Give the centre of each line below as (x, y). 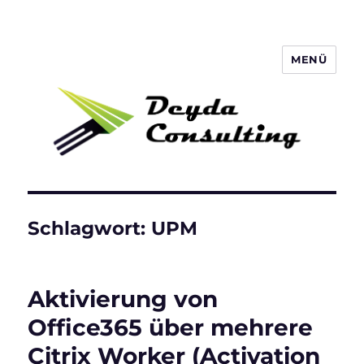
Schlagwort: (90, 229)
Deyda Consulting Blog (142, 71)
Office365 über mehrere (171, 328)
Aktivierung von (123, 299)
